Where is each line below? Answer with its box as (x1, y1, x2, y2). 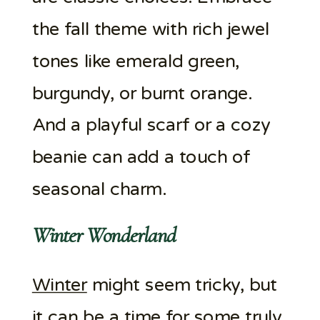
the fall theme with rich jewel (31, 18, 269, 41)
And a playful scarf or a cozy (31, 114, 271, 136)
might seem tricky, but (86, 274, 277, 296)
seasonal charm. (31, 178, 166, 201)
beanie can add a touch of (31, 146, 251, 169)
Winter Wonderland (31, 221, 176, 249)
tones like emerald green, (31, 50, 239, 72)
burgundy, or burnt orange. (31, 81, 252, 104)
